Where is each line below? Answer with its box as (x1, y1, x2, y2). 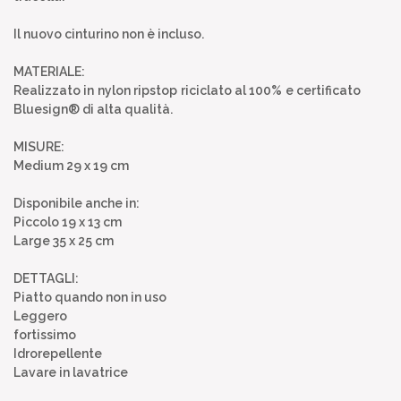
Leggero (13, 308, 67, 323)
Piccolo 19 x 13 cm (13, 214, 122, 229)
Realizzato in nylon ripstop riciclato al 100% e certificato (13, 82, 361, 98)
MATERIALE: (13, 64, 85, 79)
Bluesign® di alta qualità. (13, 101, 173, 116)
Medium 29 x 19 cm (13, 158, 129, 173)
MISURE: (13, 139, 64, 154)
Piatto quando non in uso (13, 289, 166, 304)
